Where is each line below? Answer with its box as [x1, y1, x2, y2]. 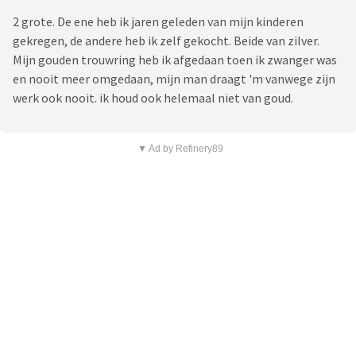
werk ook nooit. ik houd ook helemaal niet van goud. [13, 90, 296, 106]
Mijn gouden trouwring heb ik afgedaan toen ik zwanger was [13, 52, 337, 68]
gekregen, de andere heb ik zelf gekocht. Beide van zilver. [13, 33, 319, 49]
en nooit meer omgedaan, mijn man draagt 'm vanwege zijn [13, 71, 335, 87]
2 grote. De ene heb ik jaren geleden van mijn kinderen [13, 14, 304, 30]
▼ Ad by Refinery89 [137, 143, 223, 155]
